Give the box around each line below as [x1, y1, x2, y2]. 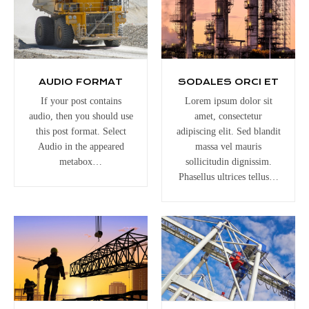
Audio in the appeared [37, 141, 124, 152]
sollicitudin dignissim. [185, 156, 272, 167]
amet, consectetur [195, 110, 262, 121]
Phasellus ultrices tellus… [178, 171, 279, 182]
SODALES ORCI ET [178, 76, 279, 87]
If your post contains [40, 95, 121, 106]
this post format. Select [35, 126, 126, 137]
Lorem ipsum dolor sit [184, 95, 272, 106]
